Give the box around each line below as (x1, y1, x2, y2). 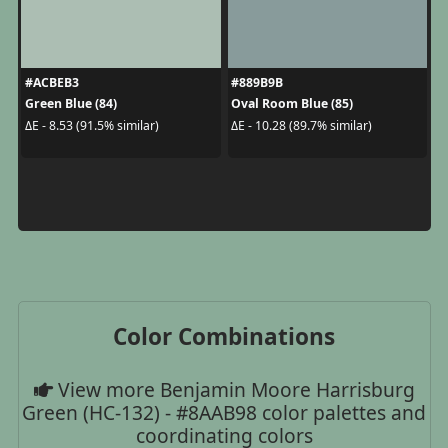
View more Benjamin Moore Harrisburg (52, 376, 415, 404)
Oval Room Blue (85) (231, 95, 353, 113)
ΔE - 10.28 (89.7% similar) (231, 116, 372, 134)
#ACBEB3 (24, 74, 79, 92)
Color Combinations (113, 321, 335, 353)
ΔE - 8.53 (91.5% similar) (24, 116, 159, 134)
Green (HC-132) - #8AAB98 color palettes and (22, 399, 426, 427)
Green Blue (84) (24, 95, 117, 113)
